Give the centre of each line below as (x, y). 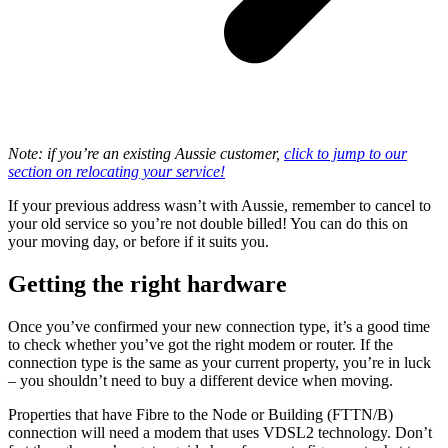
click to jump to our (345, 153)
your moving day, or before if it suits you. (142, 241)
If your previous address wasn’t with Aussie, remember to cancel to (219, 205)
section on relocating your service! (116, 171)
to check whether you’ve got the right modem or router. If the (200, 344)
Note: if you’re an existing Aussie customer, (146, 153)
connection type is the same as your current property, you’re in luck (219, 362)
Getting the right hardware (147, 283)
